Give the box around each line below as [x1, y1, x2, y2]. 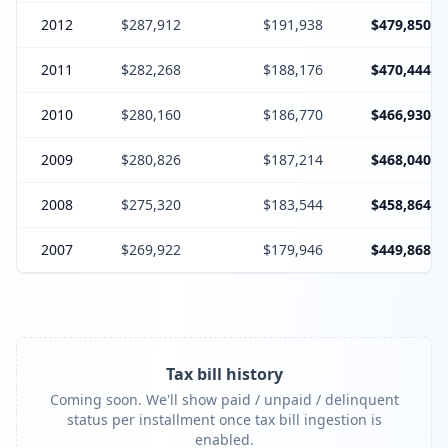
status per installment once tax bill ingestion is [66, 410, 382, 429]
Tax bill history [165, 363, 283, 385]
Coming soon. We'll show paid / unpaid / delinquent [49, 390, 399, 409]
